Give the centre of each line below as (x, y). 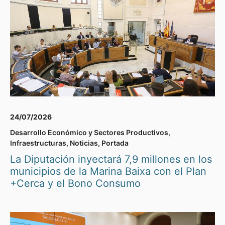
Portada (115, 143)
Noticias (84, 143)
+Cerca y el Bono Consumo (75, 184)
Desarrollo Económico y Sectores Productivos (89, 133)
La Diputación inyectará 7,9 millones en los (111, 159)
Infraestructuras (38, 143)
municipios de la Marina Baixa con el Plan (108, 172)
